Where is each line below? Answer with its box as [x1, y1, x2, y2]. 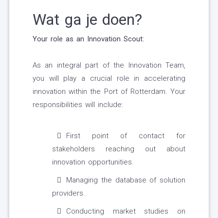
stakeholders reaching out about [52, 145, 185, 154]
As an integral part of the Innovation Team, [33, 61, 185, 70]
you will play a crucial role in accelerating [33, 74, 185, 83]
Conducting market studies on [66, 207, 185, 216]
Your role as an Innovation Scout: [33, 35, 144, 44]
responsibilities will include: [33, 100, 123, 109]
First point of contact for [66, 131, 185, 141]
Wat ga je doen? [33, 10, 142, 29]
